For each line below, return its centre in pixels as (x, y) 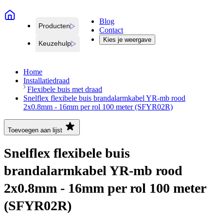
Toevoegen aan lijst (35, 130)
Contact (111, 30)
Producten (54, 26)
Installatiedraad (46, 81)
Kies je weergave (127, 40)
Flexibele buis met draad (65, 90)
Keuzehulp (55, 44)
